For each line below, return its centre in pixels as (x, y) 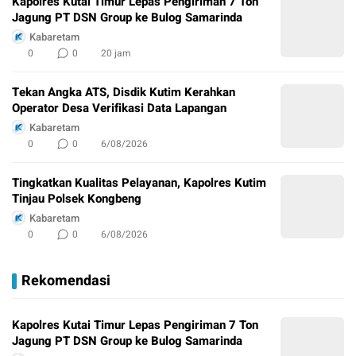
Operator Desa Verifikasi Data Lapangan (119, 108)
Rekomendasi (66, 281)
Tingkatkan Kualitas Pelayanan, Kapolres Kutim (139, 183)
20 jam (116, 54)
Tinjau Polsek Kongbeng (77, 199)
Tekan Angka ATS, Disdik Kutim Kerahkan (124, 93)
